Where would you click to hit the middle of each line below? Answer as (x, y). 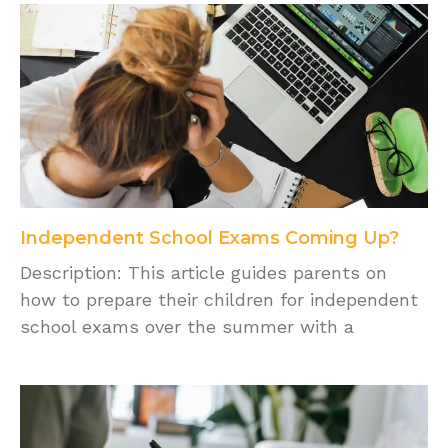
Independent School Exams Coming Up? (209, 238)
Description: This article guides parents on (203, 273)
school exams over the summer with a (187, 327)
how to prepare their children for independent (219, 300)
